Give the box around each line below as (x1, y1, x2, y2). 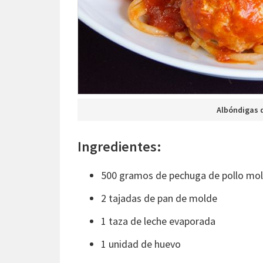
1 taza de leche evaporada (101, 214, 215, 228)
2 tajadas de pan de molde (101, 191, 217, 205)
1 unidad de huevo (101, 237, 181, 251)
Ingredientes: (77, 137, 161, 156)
